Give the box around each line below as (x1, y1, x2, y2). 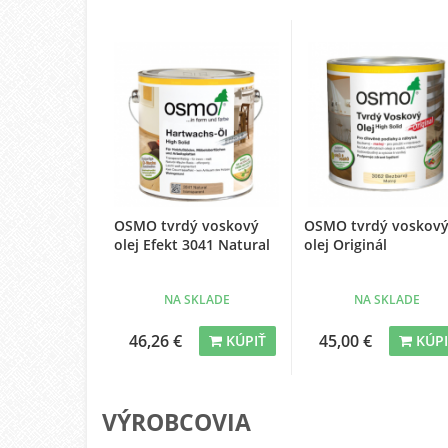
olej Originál (304, 235, 387, 255)
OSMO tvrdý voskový (114, 216, 259, 236)
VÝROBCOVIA (102, 406, 251, 439)
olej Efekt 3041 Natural (114, 235, 270, 255)
